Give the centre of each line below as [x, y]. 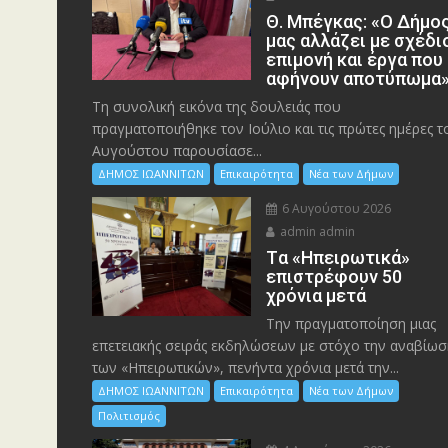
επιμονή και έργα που [355, 59]
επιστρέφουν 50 [334, 276]
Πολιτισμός [129, 415]
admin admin [316, 231]
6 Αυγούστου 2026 [335, 208]
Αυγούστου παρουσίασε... [177, 150]
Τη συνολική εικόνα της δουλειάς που [216, 106]
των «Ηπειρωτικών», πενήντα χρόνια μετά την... [245, 367]
